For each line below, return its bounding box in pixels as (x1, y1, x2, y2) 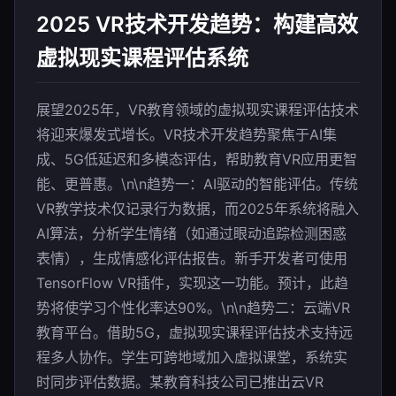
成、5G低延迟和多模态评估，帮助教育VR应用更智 (36, 150, 357, 168)
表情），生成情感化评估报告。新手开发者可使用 (36, 249, 347, 267)
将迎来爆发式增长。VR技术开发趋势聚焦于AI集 (36, 126, 337, 143)
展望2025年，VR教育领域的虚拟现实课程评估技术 (36, 101, 359, 118)
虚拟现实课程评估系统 (36, 45, 248, 71)
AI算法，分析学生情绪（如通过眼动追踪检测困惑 (36, 225, 346, 242)
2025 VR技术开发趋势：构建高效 (36, 11, 358, 37)
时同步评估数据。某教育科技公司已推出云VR (36, 373, 324, 391)
